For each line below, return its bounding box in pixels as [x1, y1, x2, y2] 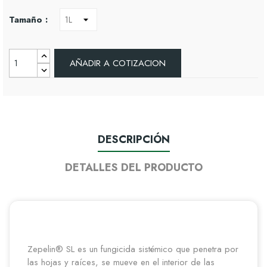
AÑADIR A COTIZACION [70, 57, 166, 70]
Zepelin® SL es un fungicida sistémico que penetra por [27, 243, 238, 256]
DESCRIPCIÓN [97, 132, 170, 148]
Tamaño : [9, 13, 48, 26]
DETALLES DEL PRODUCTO [64, 160, 203, 176]
